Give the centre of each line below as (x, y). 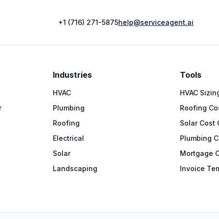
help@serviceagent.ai (156, 22)
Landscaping (75, 168)
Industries (72, 75)
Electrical (68, 138)
